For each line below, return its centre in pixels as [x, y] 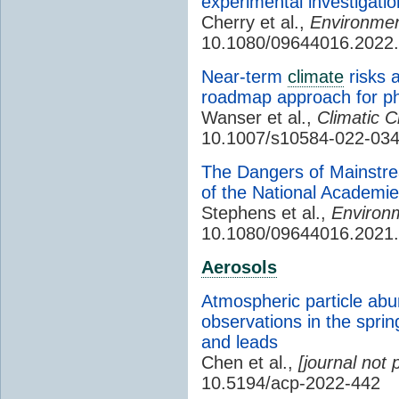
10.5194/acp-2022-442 [291, 383]
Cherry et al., [256, 22]
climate [316, 76]
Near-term [244, 76]
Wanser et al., [259, 117]
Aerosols [239, 267]
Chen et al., [250, 362]
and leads [240, 342]
